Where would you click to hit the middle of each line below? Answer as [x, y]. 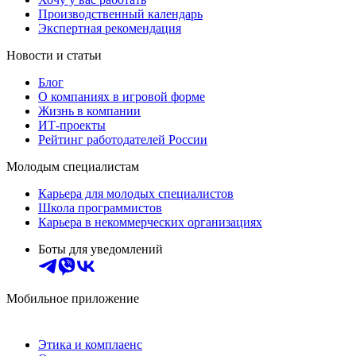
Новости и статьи [54, 55]
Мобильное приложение [73, 298]
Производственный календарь [120, 14]
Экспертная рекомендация [110, 28]
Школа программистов [100, 207]
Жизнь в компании [89, 110]
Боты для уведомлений [101, 249]
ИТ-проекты [72, 125]
